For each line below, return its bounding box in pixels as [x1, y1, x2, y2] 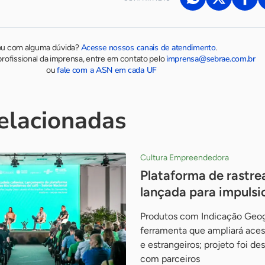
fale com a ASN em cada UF [57, 64, 157, 76]
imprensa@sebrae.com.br [166, 53, 256, 64]
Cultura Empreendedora [140, 152, 229, 163]
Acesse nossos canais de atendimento [80, 41, 216, 53]
